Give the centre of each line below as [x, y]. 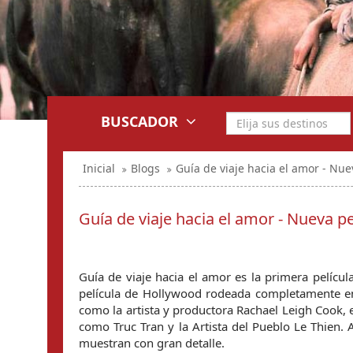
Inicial [99, 168]
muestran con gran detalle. [152, 343]
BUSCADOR [139, 121]
